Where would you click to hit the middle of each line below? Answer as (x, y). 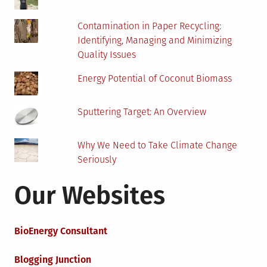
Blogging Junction (53, 260)
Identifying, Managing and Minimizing (155, 40)
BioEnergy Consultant (61, 231)
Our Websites (90, 195)
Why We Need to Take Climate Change (158, 145)
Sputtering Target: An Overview (142, 112)
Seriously (97, 159)
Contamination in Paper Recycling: (150, 26)
